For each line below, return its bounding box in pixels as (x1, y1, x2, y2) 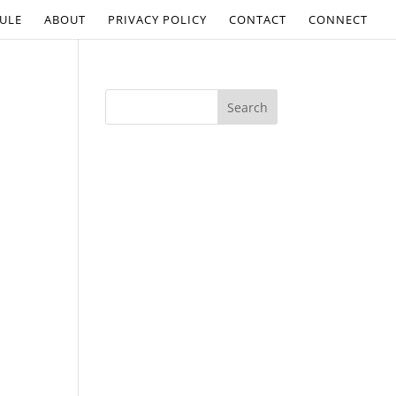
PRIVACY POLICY (108, 11, 207, 27)
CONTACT (229, 11, 286, 27)
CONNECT (308, 11, 368, 27)
